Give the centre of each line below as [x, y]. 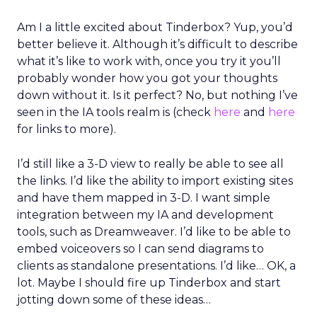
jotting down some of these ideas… [114, 300]
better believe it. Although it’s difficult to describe [157, 44]
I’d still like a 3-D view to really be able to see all [150, 164]
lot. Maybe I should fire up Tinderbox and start [149, 283]
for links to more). [67, 129]
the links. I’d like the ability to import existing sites [155, 181]
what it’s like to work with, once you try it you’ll [149, 61]
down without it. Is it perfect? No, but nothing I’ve [157, 95]
